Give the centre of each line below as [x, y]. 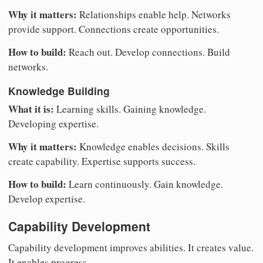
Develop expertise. [47, 199]
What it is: [31, 109]
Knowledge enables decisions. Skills [153, 147]
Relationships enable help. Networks [154, 15]
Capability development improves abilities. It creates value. [131, 247]
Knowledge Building [59, 90]
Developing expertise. [53, 124]
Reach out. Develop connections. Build [148, 52]
